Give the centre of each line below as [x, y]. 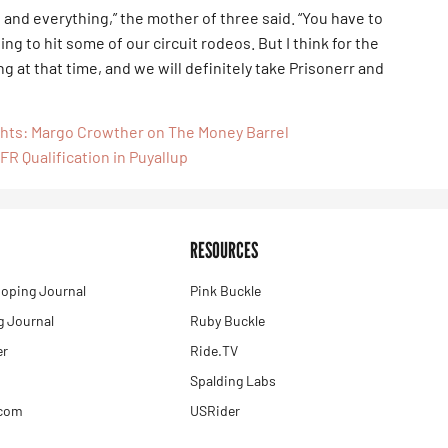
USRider [214, 411]
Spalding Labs [232, 381]
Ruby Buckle [227, 321]
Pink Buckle [225, 291]
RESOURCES [223, 250]
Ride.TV [213, 351]
